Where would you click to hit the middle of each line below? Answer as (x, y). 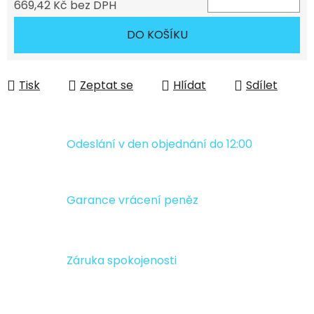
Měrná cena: (48, 27)
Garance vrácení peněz (132, 200)
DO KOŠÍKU (157, 35)
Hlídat (190, 86)
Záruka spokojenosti (122, 261)
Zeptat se (107, 86)
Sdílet (262, 86)
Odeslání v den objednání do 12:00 (159, 144)
